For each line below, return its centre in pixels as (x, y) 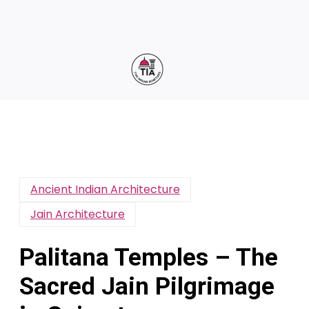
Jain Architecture (78, 214)
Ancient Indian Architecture (105, 189)
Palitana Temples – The (149, 257)
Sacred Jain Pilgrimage (147, 286)
